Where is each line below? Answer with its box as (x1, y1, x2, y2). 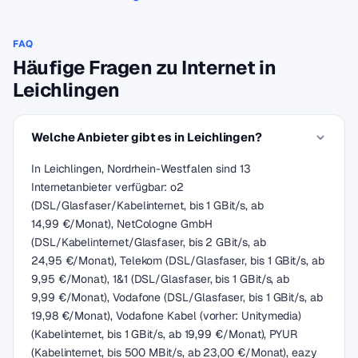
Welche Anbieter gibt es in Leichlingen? (31, 129, 263, 145)
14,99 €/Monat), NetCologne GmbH (31, 217, 213, 231)
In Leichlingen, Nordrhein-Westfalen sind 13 (31, 161, 251, 176)
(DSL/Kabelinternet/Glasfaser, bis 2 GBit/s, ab (31, 235, 266, 249)
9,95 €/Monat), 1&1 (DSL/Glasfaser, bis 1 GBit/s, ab (31, 272, 290, 286)
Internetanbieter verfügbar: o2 (31, 180, 184, 194)
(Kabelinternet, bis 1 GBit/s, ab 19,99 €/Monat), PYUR (31, 327, 298, 341)
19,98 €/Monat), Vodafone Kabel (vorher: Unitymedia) (31, 308, 302, 323)
